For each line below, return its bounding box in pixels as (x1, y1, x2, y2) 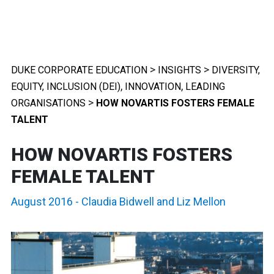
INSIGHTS (158, 64, 201, 76)
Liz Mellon (177, 195, 226, 208)
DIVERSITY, (212, 64, 260, 76)
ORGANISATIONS (11, 97, 86, 109)
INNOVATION (125, 81, 181, 92)
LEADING (185, 81, 225, 92)
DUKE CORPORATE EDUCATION (11, 64, 147, 76)
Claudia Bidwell (81, 195, 154, 208)
